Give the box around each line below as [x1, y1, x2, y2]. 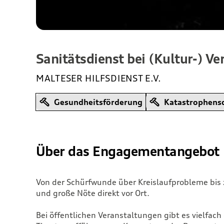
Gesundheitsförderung [52, 96, 142, 107]
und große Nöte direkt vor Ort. [36, 187, 149, 198]
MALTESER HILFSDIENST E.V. [36, 72, 161, 83]
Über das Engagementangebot [36, 143, 219, 159]
